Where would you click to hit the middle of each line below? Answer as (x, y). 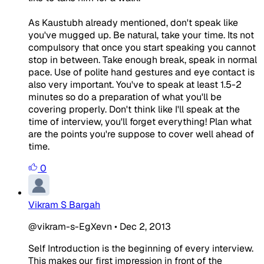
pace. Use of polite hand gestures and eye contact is (141, 72)
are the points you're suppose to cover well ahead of (141, 134)
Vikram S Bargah (64, 204)
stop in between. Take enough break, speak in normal (143, 60)
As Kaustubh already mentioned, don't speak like (133, 22)
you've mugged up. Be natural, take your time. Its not (141, 35)
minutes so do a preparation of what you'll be (125, 97)
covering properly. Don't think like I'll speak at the (134, 109)
